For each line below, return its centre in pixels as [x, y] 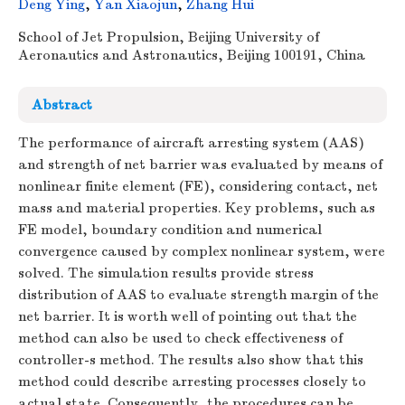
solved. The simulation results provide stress [166, 273]
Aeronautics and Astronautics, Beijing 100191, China [192, 55]
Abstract [62, 105]
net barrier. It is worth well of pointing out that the [188, 316]
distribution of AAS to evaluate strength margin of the [198, 295]
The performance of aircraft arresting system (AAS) [191, 143]
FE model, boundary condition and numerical [170, 230]
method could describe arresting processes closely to [192, 381]
